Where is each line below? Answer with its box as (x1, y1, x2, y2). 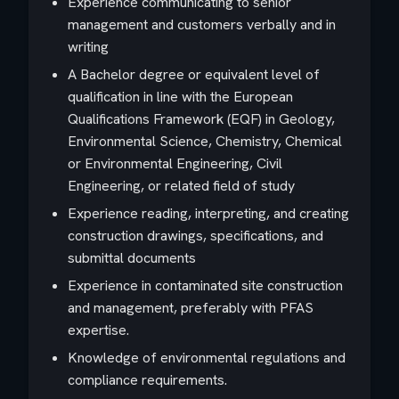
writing (68, 37, 109, 56)
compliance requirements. (68, 370, 227, 389)
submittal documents (68, 248, 196, 267)
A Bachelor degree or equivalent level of (68, 65, 320, 84)
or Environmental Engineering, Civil (68, 154, 282, 173)
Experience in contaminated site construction (68, 276, 343, 295)
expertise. (68, 321, 129, 339)
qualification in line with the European (68, 87, 293, 106)
